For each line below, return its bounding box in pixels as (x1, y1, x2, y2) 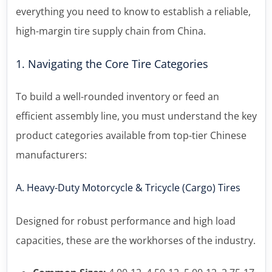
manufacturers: (15, 148, 87, 161)
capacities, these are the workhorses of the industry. (15, 234, 256, 247)
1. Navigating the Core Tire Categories (15, 56, 208, 71)
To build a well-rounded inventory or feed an (15, 90, 219, 103)
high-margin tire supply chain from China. (15, 24, 206, 38)
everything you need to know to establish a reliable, (15, 5, 251, 18)
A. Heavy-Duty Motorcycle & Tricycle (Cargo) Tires (15, 181, 240, 194)
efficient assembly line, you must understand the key (15, 109, 257, 123)
